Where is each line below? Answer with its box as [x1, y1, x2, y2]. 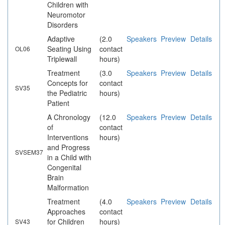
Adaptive [47, 34, 75, 44]
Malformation [47, 182, 89, 193]
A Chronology [47, 112, 90, 123]
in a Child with [47, 152, 91, 163]
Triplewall [47, 54, 77, 64]
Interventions [47, 132, 88, 143]
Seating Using [47, 44, 91, 54]
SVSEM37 [15, 148, 43, 157]
